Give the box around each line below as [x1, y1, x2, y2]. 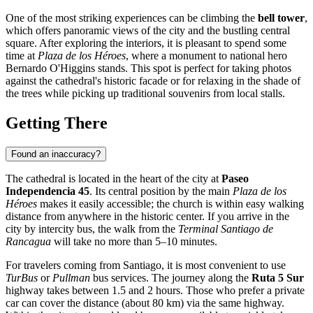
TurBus [6, 271, 38, 284]
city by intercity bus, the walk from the [6, 222, 178, 235]
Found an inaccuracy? [11, 148, 101, 159]
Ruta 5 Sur [252, 271, 304, 284]
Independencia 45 [6, 184, 89, 197]
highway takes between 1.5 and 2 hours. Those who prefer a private [6, 284, 305, 296]
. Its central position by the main [89, 184, 233, 197]
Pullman [52, 271, 90, 284]
